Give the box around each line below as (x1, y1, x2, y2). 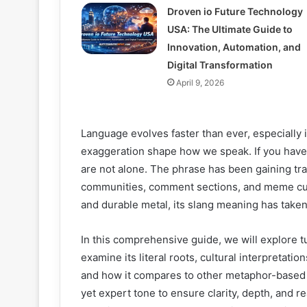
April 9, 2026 (175, 77, 224, 88)
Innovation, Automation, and (167, 41, 301, 53)
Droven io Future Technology (167, 5, 303, 18)
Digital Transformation (167, 59, 273, 71)
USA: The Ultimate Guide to (167, 23, 293, 36)
